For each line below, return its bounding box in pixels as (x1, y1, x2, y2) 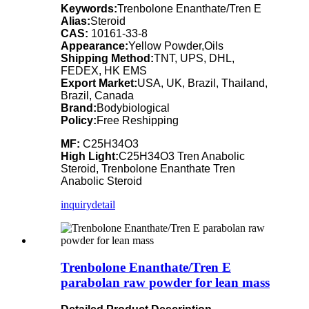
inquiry (61, 199, 92, 211)
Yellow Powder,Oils (128, 40, 223, 52)
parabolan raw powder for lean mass (61, 275, 270, 290)
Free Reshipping (97, 114, 179, 127)
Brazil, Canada (61, 90, 134, 102)
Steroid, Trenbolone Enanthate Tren (61, 163, 235, 175)
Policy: (61, 114, 97, 127)
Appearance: (61, 40, 128, 52)
